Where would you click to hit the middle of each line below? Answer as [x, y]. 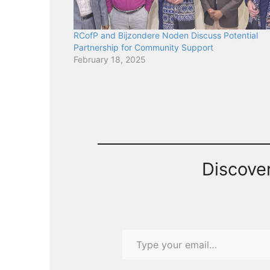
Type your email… [138, 229]
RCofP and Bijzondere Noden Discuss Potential [166, 36]
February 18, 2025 [110, 60]
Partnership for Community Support [143, 48]
